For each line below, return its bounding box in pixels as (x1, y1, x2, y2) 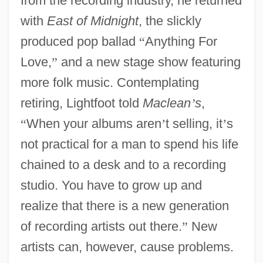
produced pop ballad (20, 33, 139, 49)
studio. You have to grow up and (20, 177, 202, 193)
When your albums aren (26, 116, 161, 131)
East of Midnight (46, 13, 139, 28)
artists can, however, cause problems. (20, 239, 234, 254)
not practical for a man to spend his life (20, 136, 238, 151)
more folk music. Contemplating (20, 75, 199, 90)
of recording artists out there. (20, 218, 182, 234)
